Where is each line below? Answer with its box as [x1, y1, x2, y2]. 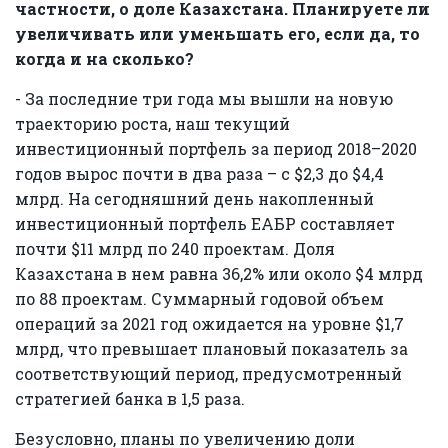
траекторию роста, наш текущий [15, 112, 290, 134]
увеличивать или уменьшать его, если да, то [15, 22, 420, 44]
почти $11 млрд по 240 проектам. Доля [15, 237, 335, 259]
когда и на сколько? [15, 47, 194, 69]
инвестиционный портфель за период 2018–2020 [15, 137, 417, 159]
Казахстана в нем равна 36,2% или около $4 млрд [15, 262, 423, 284]
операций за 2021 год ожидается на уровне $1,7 [15, 312, 404, 334]
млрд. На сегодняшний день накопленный [15, 187, 374, 209]
